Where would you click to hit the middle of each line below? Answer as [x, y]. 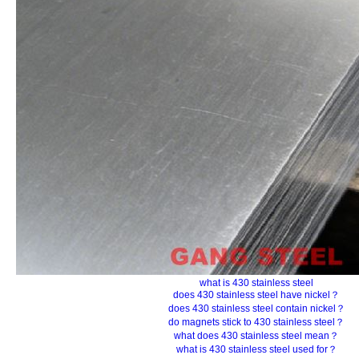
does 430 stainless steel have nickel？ [256, 295]
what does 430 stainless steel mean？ [256, 336]
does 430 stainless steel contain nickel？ [256, 309]
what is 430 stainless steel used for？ [256, 349]
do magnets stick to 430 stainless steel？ [256, 322]
